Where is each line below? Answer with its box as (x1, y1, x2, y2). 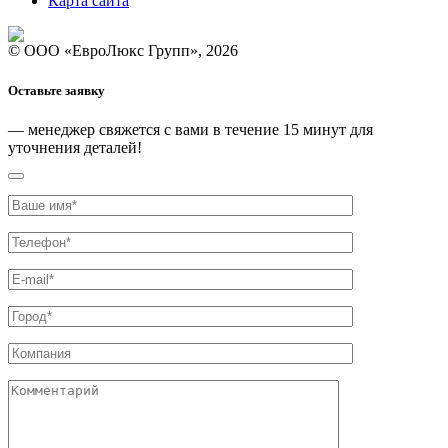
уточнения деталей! (8, 138, 142, 156)
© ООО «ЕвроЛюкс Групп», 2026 (8, 42, 238, 60)
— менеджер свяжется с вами (8, 120, 213, 138)
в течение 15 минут (213, 120, 346, 138)
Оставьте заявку (8, 82, 105, 98)
